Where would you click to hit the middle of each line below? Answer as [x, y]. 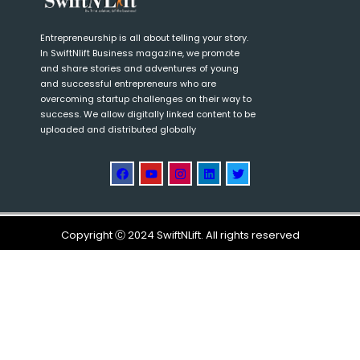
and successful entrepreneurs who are [128, 84]
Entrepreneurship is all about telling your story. [144, 38]
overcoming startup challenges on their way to [146, 99]
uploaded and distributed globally [118, 130]
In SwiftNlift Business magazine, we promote [140, 53]
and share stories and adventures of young [139, 69]
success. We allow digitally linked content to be [148, 115]
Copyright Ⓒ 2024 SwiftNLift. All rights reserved [180, 235]
